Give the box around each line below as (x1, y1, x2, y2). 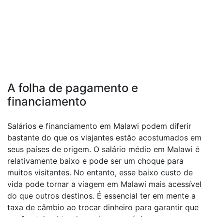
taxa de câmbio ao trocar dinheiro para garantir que (7, 202, 199, 212)
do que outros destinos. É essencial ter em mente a (7, 191, 196, 201)
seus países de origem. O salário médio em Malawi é (7, 144, 200, 154)
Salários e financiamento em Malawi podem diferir (7, 121, 191, 131)
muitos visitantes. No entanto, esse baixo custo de (7, 168, 193, 177)
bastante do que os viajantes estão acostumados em (7, 133, 201, 142)
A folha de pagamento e (7, 81, 138, 95)
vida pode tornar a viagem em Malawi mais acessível (7, 179, 201, 189)
